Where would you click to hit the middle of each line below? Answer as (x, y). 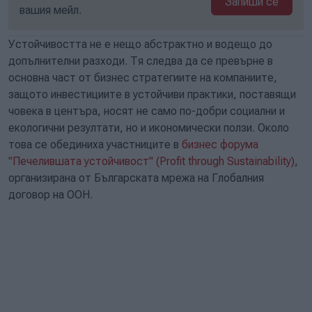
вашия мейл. (50, 10)
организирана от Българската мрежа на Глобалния (136, 178)
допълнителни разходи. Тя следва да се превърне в (141, 61)
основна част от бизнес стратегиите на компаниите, (143, 78)
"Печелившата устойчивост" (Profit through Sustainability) (151, 161)
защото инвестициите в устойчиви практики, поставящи (152, 94)
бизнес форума (220, 145)
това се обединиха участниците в (95, 145)
